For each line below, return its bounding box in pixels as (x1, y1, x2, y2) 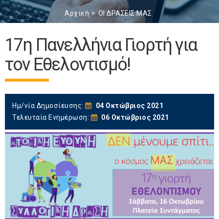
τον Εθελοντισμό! (5, 54, 131, 75)
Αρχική (65, 9, 89, 17)
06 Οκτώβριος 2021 (101, 113, 169, 121)
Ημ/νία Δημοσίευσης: (12, 102, 85, 109)
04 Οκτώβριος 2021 (95, 102, 163, 109)
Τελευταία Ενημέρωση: (12, 113, 91, 121)
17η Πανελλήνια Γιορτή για (5, 35, 197, 55)
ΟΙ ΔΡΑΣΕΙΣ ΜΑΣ (98, 9, 152, 17)
